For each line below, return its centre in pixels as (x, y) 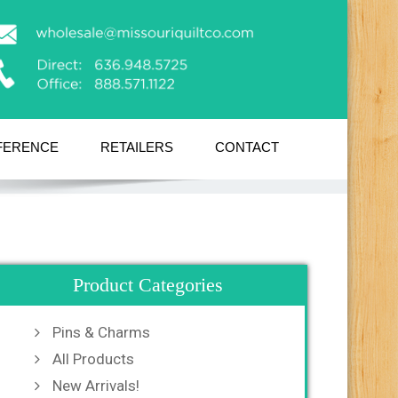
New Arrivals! (96, 385)
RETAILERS (137, 147)
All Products (93, 358)
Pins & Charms (101, 332)
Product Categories (147, 284)
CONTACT (247, 147)
